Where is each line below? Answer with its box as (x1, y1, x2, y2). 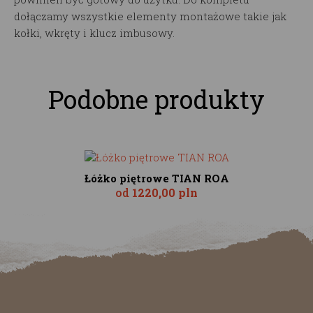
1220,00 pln (132, 185, 198, 200)
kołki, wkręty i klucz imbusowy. (14, 26, 175, 40)
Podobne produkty (48, 82, 265, 116)
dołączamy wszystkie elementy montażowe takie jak (14, 9, 286, 23)
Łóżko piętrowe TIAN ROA (84, 171, 229, 185)
